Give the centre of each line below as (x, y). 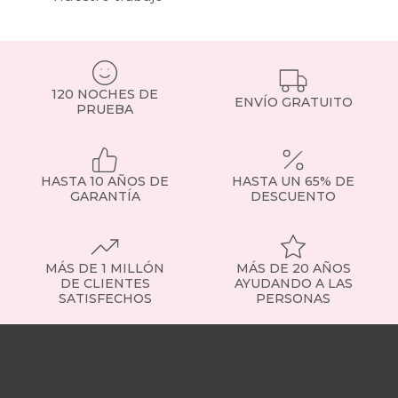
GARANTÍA (105, 197)
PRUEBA (105, 110)
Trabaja (88, 367)
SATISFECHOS (105, 299)
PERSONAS (293, 299)
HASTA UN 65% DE (293, 182)
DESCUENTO (293, 197)
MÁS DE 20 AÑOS (293, 269)
